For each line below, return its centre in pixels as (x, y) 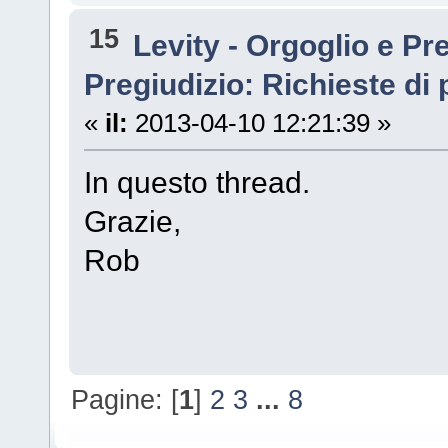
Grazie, (132, 220)
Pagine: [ (125, 400)
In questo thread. (196, 181)
